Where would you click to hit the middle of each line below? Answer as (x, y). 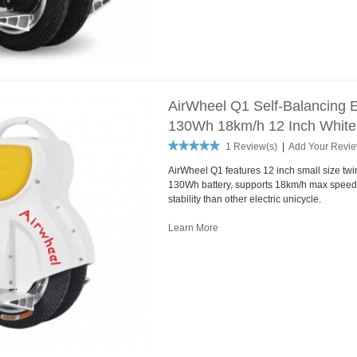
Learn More (193, 228)
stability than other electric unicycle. (244, 200)
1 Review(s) (251, 147)
